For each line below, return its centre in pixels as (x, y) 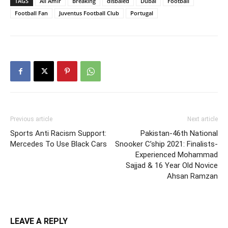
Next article (203, 119)
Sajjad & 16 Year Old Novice (172, 166)
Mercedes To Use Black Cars (59, 144)
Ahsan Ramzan (192, 176)
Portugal (142, 13)
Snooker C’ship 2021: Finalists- (166, 144)
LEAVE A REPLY (39, 221)
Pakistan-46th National (179, 134)
